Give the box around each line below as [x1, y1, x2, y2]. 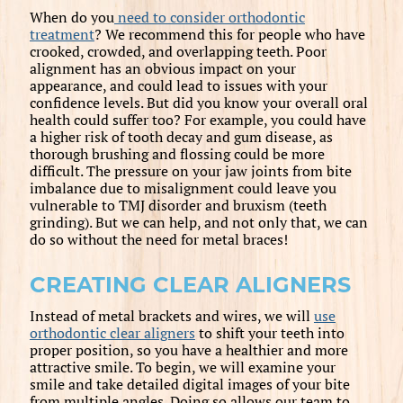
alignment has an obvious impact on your [29, 58, 296, 78]
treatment [29, 23, 94, 44]
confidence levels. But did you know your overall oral [29, 92, 368, 112]
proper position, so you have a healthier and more [29, 339, 348, 360]
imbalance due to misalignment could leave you [29, 177, 336, 198]
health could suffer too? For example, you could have [29, 109, 366, 130]
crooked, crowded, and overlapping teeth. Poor [29, 40, 327, 61]
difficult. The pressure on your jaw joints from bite [29, 160, 352, 181]
